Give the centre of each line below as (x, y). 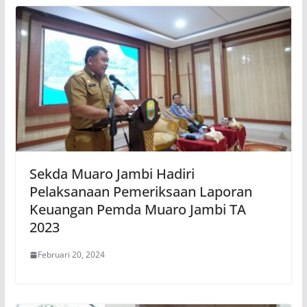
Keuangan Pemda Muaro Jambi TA (137, 210)
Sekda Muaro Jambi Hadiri (112, 174)
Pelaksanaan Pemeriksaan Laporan (140, 192)
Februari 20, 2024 (71, 255)
